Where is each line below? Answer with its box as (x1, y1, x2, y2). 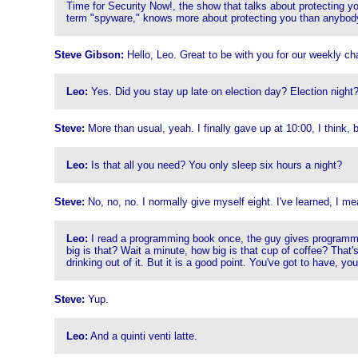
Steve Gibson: (54, 49, 124, 61)
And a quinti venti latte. (87, 330, 197, 342)
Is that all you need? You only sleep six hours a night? (87, 159, 342, 171)
